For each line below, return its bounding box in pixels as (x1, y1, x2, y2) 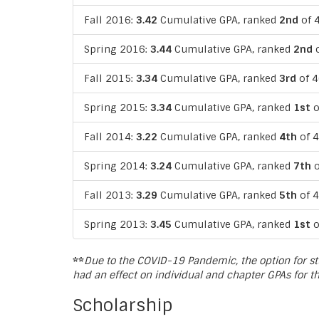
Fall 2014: (84, 130, 136, 143)
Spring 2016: (84, 42, 150, 56)
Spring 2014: (84, 159, 150, 172)
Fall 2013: (84, 188, 136, 202)
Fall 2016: (84, 13, 136, 26)
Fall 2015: (84, 71, 136, 85)
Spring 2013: (84, 217, 150, 231)
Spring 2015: (84, 100, 150, 114)
